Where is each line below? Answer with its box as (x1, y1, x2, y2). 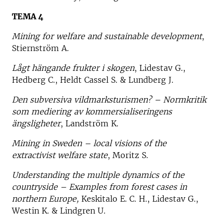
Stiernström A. (12, 43, 69, 53)
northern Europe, (12, 193, 79, 204)
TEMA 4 (12, 11, 44, 21)
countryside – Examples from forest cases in (12, 181, 187, 192)
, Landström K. (60, 118, 118, 128)
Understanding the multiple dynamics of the (12, 169, 184, 180)
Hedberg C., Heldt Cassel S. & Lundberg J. (12, 74, 173, 85)
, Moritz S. (108, 150, 148, 160)
